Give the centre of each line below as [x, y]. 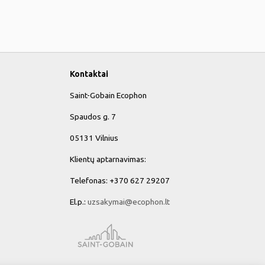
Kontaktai [89, 74]
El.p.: [79, 202]
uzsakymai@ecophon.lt [129, 202]
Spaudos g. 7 [93, 117]
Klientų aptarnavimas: [108, 159]
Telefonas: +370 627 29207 [120, 180]
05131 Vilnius [95, 138]
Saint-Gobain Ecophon [108, 95]
